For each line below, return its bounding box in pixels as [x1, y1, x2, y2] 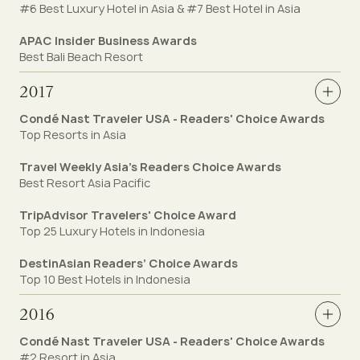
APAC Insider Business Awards [19, 33, 197, 48]
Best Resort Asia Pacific [19, 175, 150, 190]
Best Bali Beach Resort [19, 49, 143, 64]
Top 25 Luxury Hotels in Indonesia [19, 223, 205, 239]
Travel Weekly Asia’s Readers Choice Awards [19, 159, 281, 174]
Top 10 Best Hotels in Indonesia [19, 272, 190, 287]
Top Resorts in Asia [19, 127, 126, 142]
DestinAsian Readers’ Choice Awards [19, 256, 238, 271]
